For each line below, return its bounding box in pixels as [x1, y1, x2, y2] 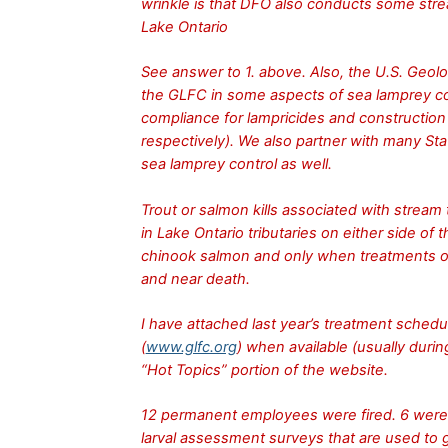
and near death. [140, 270, 250, 289]
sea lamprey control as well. [140, 155, 332, 174]
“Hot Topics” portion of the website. [140, 361, 388, 380]
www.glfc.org [145, 338, 237, 357]
